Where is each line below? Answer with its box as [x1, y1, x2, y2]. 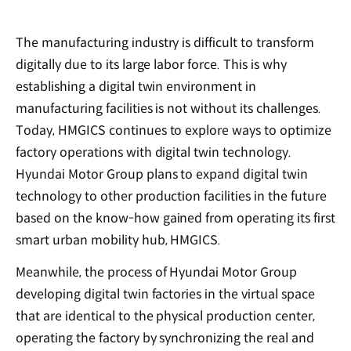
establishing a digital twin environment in [16, 78, 257, 95]
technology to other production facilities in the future [16, 187, 327, 204]
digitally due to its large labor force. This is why [16, 56, 287, 73]
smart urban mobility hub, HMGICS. [16, 231, 222, 248]
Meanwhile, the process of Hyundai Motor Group [16, 263, 298, 280]
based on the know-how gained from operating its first [16, 209, 335, 226]
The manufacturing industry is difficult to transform [16, 34, 314, 51]
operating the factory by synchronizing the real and [16, 329, 314, 346]
